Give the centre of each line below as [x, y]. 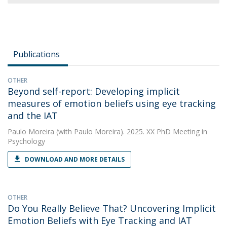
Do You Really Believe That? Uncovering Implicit [112, 208]
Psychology [26, 141]
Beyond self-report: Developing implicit [94, 91]
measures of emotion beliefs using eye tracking [112, 103]
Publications [36, 54]
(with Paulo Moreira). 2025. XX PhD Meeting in [131, 131]
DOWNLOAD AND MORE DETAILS [75, 159]
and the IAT [33, 116]
